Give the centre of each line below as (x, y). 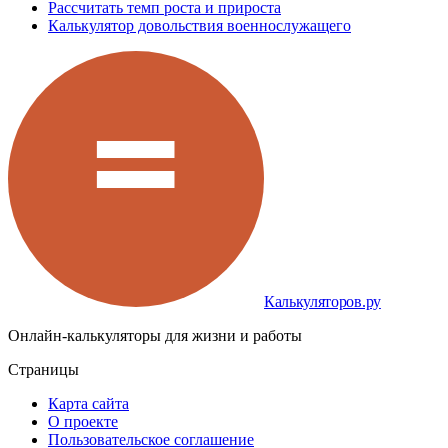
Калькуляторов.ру (322, 302)
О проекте (83, 422)
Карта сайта (88, 404)
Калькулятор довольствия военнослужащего (199, 26)
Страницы (43, 370)
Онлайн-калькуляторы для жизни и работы (155, 336)
